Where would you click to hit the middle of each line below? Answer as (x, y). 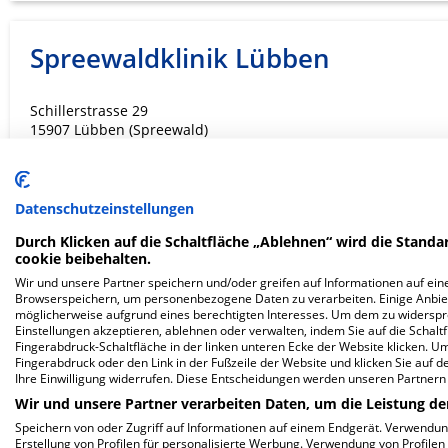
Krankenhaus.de (304, 285)
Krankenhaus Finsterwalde (198, 424)
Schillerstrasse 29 (89, 111)
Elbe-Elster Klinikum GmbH (199, 389)
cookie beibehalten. (83, 257)
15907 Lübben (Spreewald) (119, 130)
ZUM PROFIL (326, 218)
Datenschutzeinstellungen (104, 207)
